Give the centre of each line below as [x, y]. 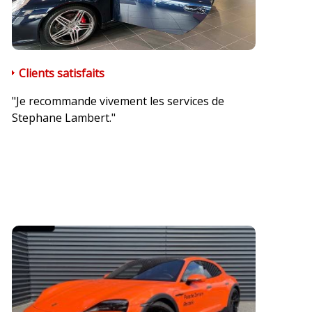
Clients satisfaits [61, 73]
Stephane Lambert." [63, 118]
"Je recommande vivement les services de [118, 101]
